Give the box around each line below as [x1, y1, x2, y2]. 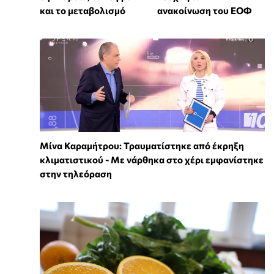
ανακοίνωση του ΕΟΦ [157, 4, 252, 16]
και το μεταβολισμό [40, 4, 125, 16]
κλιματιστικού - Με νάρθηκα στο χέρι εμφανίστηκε [40, 154, 264, 166]
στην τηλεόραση [40, 168, 112, 180]
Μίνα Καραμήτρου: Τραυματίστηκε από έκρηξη [40, 140, 244, 152]
